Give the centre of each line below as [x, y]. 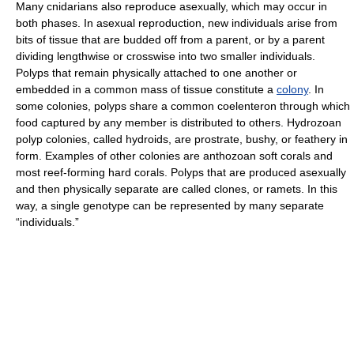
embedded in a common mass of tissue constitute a [146, 89]
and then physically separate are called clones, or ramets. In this [177, 189]
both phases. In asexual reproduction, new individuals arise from [177, 23]
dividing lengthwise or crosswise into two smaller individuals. [166, 56]
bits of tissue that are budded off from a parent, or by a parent [170, 40]
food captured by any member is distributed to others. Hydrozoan [179, 122]
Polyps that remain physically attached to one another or [156, 73]
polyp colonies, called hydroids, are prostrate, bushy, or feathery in [182, 139]
